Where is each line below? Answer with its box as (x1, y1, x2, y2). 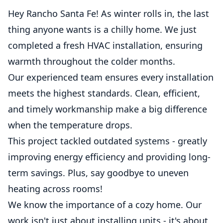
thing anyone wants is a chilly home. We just (8, 23, 197, 35)
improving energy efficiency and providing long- (8, 150, 211, 163)
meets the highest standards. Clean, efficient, (8, 87, 200, 99)
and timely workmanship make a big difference (8, 103, 207, 115)
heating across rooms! (8, 182, 103, 195)
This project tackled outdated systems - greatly (8, 134, 207, 147)
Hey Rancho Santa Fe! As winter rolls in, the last (8, 7, 209, 19)
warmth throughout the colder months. (8, 55, 175, 67)
